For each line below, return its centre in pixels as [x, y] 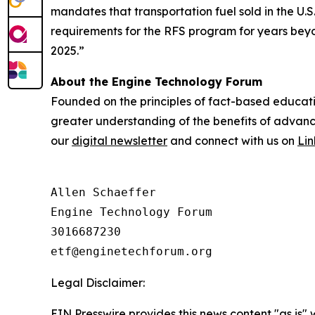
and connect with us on [232, 141]
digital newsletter [120, 141]
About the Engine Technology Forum [156, 82]
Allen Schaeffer [103, 192]
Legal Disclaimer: [98, 283]
